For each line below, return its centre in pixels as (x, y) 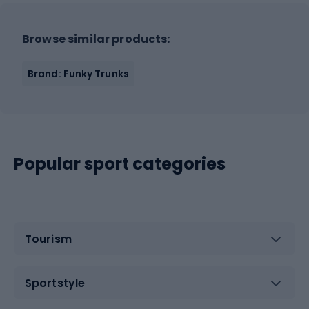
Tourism (48, 239)
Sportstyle (55, 283)
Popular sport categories (120, 164)
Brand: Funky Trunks (78, 74)
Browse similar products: (96, 39)
